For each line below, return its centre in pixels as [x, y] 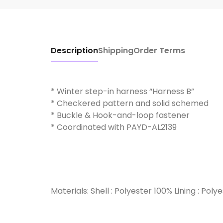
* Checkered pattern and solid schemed [130, 104]
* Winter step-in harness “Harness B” [122, 92]
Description [74, 51]
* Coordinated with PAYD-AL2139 [114, 127]
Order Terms [159, 51]
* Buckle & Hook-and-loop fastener [120, 115]
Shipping [116, 51]
